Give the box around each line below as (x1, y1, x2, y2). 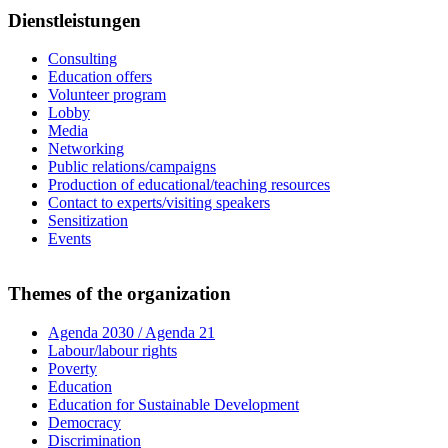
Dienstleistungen (8, 9, 141, 31)
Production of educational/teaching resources (48, 176, 330, 194)
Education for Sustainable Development (48, 395, 299, 413)
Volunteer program (48, 86, 166, 104)
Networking (48, 140, 124, 158)
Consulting (48, 50, 117, 68)
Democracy (48, 413, 121, 431)
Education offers (48, 68, 152, 86)
